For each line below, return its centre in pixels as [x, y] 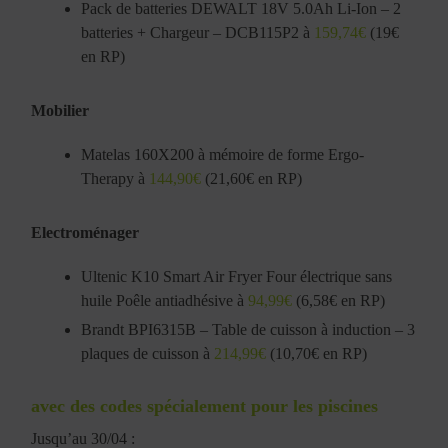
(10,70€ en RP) [317, 353]
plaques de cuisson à [148, 353]
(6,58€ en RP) [339, 300]
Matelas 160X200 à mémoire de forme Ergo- [223, 154]
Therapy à [115, 178]
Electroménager [85, 232]
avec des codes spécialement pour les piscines [205, 405]
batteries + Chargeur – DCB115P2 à [198, 32]
